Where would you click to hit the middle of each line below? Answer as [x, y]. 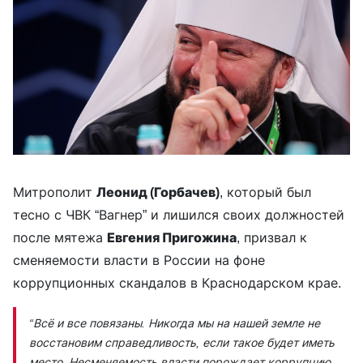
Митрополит [55, 192]
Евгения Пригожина [172, 237]
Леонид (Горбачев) [158, 192]
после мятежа [60, 237]
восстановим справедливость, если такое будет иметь [182, 342]
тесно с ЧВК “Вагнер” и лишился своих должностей [179, 215]
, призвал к [272, 237]
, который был [265, 192]
